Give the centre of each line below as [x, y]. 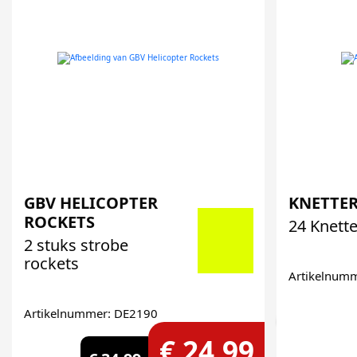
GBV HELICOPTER [91, 203]
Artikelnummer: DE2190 [91, 313]
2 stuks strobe [76, 245]
